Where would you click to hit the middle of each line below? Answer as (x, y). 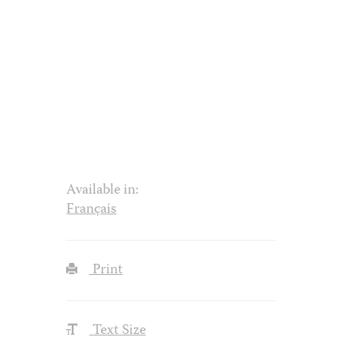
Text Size (117, 330)
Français (92, 209)
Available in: (103, 190)
